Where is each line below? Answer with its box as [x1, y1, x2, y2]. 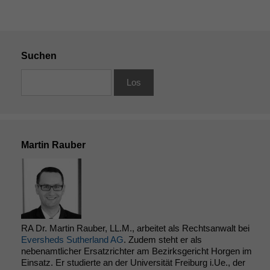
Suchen [21, 50, 57, 61]
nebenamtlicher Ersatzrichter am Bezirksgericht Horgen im [21, 245, 252, 256]
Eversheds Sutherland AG [21, 234, 124, 245]
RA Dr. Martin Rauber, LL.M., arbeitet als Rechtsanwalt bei [21, 222, 250, 233]
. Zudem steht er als [124, 234, 202, 245]
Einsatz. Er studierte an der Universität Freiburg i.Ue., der [21, 257, 245, 268]
